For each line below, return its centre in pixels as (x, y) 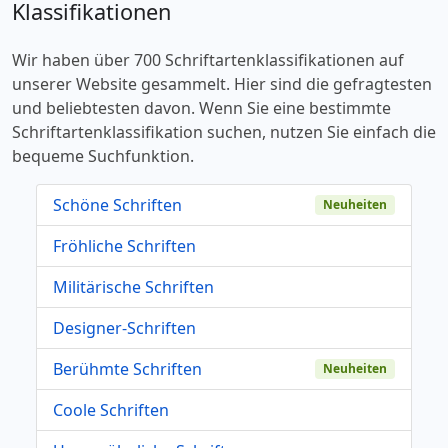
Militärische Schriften (133, 286)
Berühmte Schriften (127, 368)
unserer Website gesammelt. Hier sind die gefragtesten (222, 83)
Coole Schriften (111, 409)
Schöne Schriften (117, 204)
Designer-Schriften (124, 327)
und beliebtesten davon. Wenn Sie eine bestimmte (201, 107)
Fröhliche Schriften (124, 245)
